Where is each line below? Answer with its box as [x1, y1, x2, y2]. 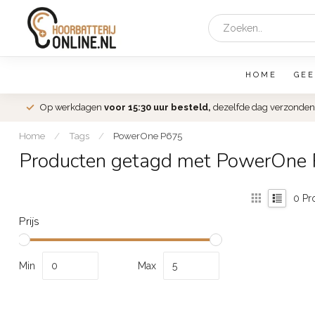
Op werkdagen [39, 102, 104, 112]
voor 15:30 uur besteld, [103, 102, 211, 112]
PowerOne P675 [113, 130, 182, 141]
